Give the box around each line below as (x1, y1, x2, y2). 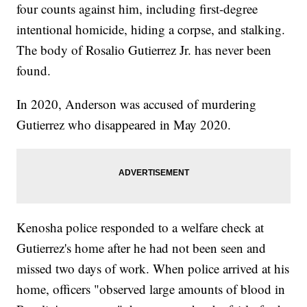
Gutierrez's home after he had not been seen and (16, 239, 267, 257)
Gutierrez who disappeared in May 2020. (16, 116, 232, 134)
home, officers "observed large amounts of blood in (16, 280, 286, 298)
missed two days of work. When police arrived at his (16, 260, 290, 278)
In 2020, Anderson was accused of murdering (16, 95, 257, 113)
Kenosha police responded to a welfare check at (16, 219, 265, 236)
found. (16, 62, 51, 79)
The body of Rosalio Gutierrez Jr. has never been (16, 41, 272, 59)
